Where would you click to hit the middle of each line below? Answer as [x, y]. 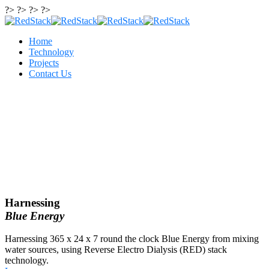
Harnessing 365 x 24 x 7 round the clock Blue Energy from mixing [132, 239]
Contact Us [50, 74]
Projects [44, 63]
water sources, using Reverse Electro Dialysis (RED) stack [116, 250]
